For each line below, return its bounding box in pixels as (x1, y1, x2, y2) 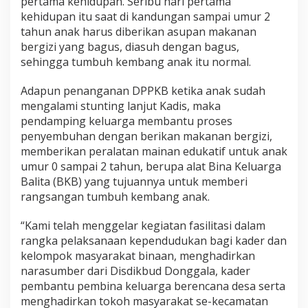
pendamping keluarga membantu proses (21, 113, 232, 129)
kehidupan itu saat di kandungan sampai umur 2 (21, 8, 270, 24)
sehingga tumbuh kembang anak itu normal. (21, 54, 251, 69)
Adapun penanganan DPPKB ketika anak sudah (21, 82, 265, 98)
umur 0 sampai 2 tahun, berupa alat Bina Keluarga (21, 158, 281, 174)
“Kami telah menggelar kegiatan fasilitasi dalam (21, 217, 265, 233)
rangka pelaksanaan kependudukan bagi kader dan (21, 232, 287, 248)
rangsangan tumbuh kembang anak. (21, 188, 210, 204)
